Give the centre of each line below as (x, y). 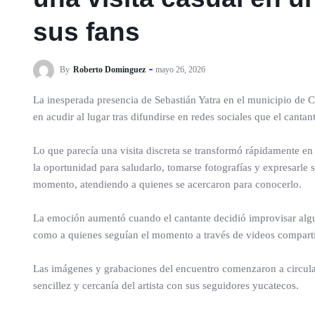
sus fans (86, 32)
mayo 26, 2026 (180, 69)
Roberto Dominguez (109, 69)
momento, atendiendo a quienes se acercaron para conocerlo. (167, 184)
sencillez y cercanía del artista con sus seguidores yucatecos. (166, 285)
